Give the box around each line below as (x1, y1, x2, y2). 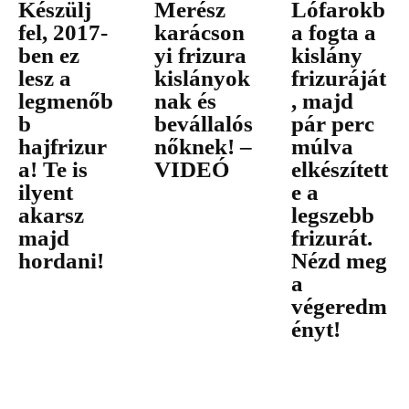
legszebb (290, 202, 374, 227)
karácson (154, 19, 246, 45)
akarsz (18, 202, 84, 227)
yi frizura (154, 42, 247, 68)
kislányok (154, 65, 251, 90)
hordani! (18, 247, 104, 273)
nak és (154, 88, 217, 113)
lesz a (18, 65, 71, 90)
